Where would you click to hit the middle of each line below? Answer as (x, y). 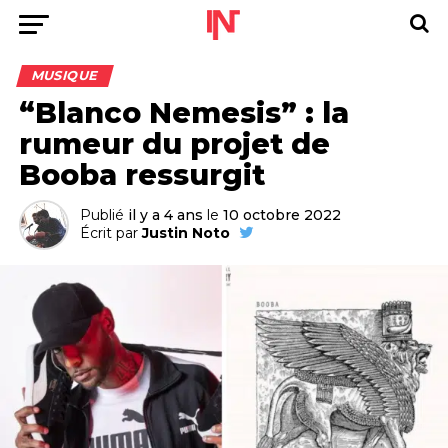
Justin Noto (185, 233)
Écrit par (108, 233)
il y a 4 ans (165, 215)
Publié (101, 215)
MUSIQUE (64, 75)
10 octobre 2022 (281, 215)
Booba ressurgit (141, 174)
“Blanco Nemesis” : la (183, 112)
